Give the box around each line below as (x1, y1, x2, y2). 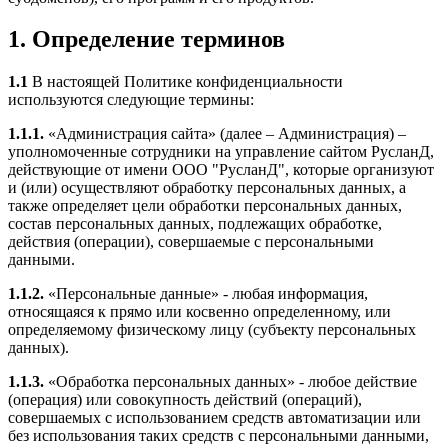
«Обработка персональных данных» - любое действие (44, 373, 417, 391)
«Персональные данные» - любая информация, (44, 285, 368, 303)
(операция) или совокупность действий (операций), (8, 391, 362, 409)
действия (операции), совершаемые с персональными (8, 233, 374, 251)
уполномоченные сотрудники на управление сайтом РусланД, (8, 143, 434, 161)
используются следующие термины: (8, 91, 254, 109)
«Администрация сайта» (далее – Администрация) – (44, 125, 406, 143)
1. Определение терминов (8, 26, 285, 53)
